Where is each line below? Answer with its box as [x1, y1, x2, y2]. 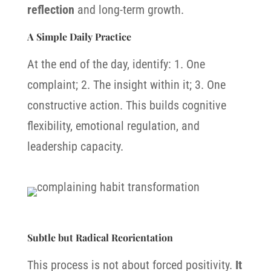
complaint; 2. [27, 77, 93, 92]
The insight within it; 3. [93, 77, 207, 92]
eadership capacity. [30, 139, 123, 154]
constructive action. [27, 98, 126, 113]
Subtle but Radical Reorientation [27, 231, 173, 244]
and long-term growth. [77, 2, 184, 17]
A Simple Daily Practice [27, 30, 131, 43]
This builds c [125, 98, 188, 113]
